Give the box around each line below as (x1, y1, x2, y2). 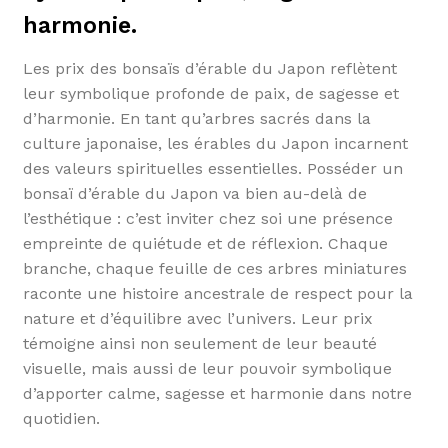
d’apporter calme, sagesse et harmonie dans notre (22, 383, 412, 403)
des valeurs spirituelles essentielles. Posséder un (22, 158, 403, 178)
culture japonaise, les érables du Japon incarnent (22, 133, 408, 153)
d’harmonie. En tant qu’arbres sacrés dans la (22, 108, 371, 128)
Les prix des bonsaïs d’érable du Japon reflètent (22, 58, 397, 78)
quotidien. (22, 408, 100, 428)
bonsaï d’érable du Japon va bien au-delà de (22, 183, 367, 203)
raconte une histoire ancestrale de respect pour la (22, 283, 413, 303)
